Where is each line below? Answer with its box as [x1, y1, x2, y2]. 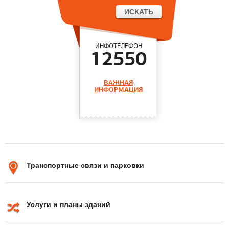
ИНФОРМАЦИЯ [94, 87, 143, 94]
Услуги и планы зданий [27, 200, 110, 209]
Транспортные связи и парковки [27, 161, 144, 169]
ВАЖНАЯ [104, 80, 133, 87]
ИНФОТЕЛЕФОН [95, 43, 142, 50]
